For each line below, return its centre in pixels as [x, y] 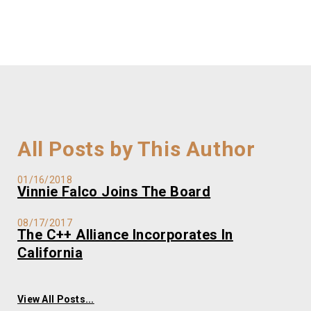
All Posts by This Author [136, 149]
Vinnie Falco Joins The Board [114, 191]
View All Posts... [56, 299]
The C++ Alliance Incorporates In [125, 234]
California [50, 252]
